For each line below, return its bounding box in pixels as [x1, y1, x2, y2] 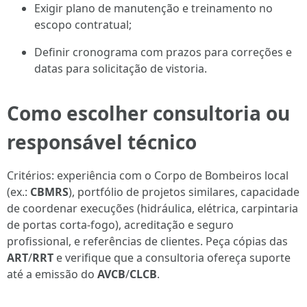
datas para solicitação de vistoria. [34, 61, 207, 76]
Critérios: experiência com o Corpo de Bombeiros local [7, 168, 288, 183]
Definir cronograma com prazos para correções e [34, 45, 292, 60]
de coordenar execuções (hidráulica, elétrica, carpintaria [7, 201, 298, 216]
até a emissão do [7, 267, 97, 282]
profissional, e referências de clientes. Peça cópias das [7, 234, 288, 249]
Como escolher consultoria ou [7, 100, 290, 126]
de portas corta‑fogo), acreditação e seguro [7, 217, 234, 232]
